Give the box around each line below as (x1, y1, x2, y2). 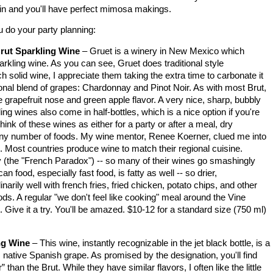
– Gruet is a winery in (80, 46, 169, 57)
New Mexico (169, 46, 219, 57)
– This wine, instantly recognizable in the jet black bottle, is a (30, 238, 270, 249)
